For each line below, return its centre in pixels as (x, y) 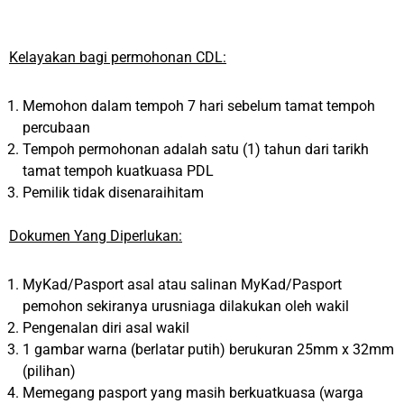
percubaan (56, 128)
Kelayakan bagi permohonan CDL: (118, 57)
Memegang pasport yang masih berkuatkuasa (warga (193, 393)
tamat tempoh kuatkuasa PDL (118, 171)
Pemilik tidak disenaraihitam (113, 193)
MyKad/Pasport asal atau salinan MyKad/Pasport (182, 285)
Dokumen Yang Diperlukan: (96, 236)
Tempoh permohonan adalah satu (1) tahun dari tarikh (196, 149)
